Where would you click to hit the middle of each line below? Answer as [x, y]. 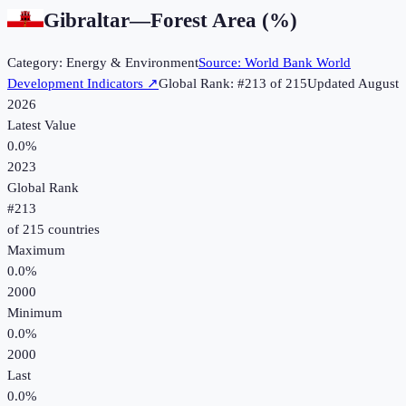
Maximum [36, 251]
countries [72, 230]
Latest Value [42, 126]
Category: [37, 63]
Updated [333, 84]
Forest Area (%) [224, 20]
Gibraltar [87, 20]
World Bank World [298, 63]
